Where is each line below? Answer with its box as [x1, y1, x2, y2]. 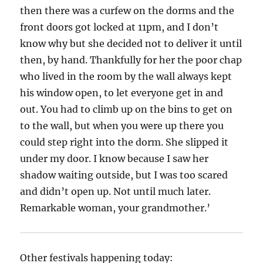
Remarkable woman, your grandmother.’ [20, 202, 211, 214]
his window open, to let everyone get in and [20, 87, 224, 99]
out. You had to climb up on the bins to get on [20, 103, 233, 116]
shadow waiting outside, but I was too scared [20, 169, 228, 181]
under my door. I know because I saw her [20, 153, 209, 165]
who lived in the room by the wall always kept [20, 70, 232, 83]
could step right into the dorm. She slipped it [20, 136, 229, 149]
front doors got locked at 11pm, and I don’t [20, 21, 219, 33]
